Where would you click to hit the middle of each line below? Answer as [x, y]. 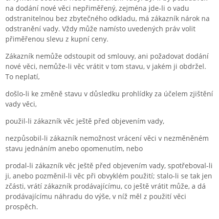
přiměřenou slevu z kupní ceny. [57, 39]
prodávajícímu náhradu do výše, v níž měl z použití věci [96, 196]
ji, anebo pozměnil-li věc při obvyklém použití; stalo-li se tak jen [109, 175]
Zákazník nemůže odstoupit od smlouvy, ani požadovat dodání [107, 56]
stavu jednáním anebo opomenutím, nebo [74, 148]
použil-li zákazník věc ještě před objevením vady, [85, 121]
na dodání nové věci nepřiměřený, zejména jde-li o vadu [98, 8]
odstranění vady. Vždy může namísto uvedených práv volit [101, 28]
